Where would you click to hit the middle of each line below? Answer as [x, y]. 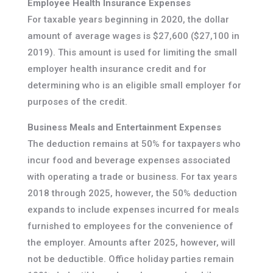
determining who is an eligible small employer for [134, 86]
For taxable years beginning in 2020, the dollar [128, 20]
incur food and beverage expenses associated [129, 161]
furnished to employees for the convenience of [130, 226]
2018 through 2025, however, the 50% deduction [132, 193]
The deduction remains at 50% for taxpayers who [134, 144]
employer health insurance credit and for [117, 69]
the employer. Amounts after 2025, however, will [131, 243]
